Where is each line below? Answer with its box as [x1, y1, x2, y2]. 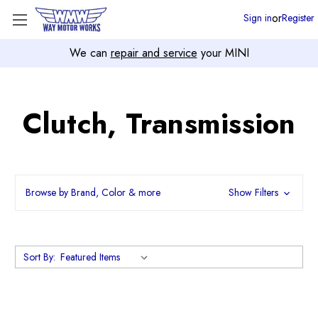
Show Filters [228, 185, 281, 199]
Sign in [243, 11, 272, 25]
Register [282, 11, 314, 25]
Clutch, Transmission [22, 103, 296, 144]
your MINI [197, 45, 249, 61]
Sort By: [23, 250, 55, 264]
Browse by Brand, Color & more [26, 185, 160, 199]
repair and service [110, 45, 197, 61]
